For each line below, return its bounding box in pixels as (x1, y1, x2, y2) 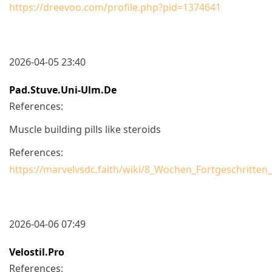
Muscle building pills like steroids (9, 122, 161, 136)
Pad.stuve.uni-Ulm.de (9, 83, 117, 97)
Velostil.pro (9, 245, 64, 259)
